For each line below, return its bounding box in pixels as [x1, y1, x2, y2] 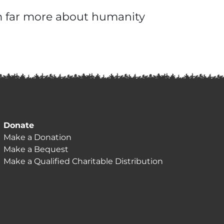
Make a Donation [3, 132, 72, 142]
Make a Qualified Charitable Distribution [3, 156, 163, 166]
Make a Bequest [3, 144, 69, 154]
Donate [3, 120, 34, 130]
